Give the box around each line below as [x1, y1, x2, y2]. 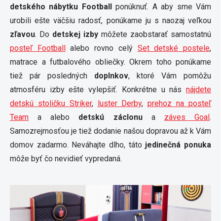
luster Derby [97, 99, 142, 108]
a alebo [29, 112, 70, 122]
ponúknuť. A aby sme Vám [111, 2, 212, 11]
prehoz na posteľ [147, 99, 212, 108]
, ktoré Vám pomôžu [128, 71, 211, 80]
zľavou [10, 30, 35, 39]
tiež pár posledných [10, 71, 87, 80]
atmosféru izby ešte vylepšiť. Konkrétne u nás [10, 85, 186, 94]
